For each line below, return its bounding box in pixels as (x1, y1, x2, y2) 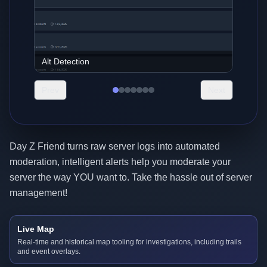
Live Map (17, 224, 54, 234)
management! (10, 188, 67, 198)
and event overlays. (17, 247, 80, 256)
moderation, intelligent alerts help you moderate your (10, 157, 231, 167)
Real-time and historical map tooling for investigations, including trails (17, 238, 241, 246)
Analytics (42, 57, 75, 66)
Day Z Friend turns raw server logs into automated (10, 141, 220, 151)
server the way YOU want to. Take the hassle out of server (10, 172, 252, 182)
